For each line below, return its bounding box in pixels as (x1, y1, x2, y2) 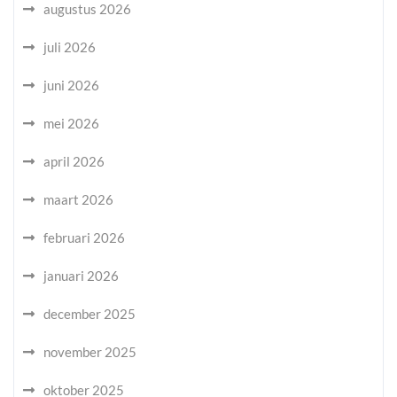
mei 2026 (43, 115, 99, 131)
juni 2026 (43, 77, 99, 93)
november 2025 (43, 344, 136, 360)
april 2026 (43, 153, 105, 169)
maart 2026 (43, 191, 113, 207)
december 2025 (43, 306, 136, 322)
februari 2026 (43, 230, 125, 245)
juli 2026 (43, 39, 96, 55)
